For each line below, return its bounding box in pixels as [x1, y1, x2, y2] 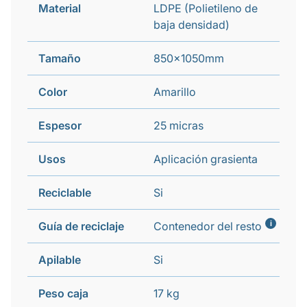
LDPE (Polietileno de [153, 1, 258, 15]
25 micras [153, 119, 204, 132]
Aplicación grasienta [153, 152, 258, 166]
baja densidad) [153, 18, 230, 32]
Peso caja [38, 286, 88, 300]
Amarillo [153, 85, 196, 99]
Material [38, 1, 81, 15]
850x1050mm [153, 51, 224, 65]
